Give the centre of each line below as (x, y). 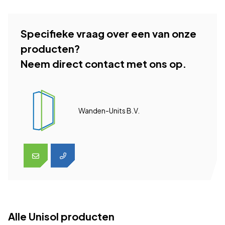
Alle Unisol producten (61, 216)
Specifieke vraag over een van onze (108, 33)
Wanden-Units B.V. (109, 110)
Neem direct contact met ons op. (103, 63)
